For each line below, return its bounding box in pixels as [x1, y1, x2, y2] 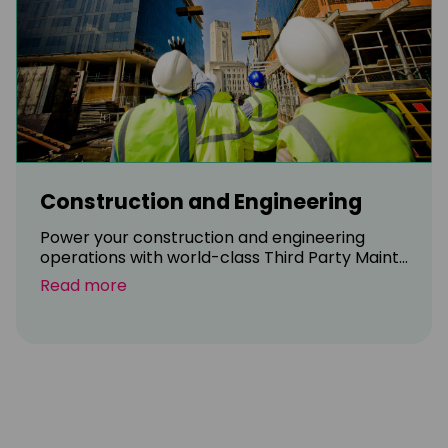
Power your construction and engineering [40, 225, 365, 249]
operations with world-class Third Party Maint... [40, 245, 408, 269]
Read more [40, 273, 127, 297]
